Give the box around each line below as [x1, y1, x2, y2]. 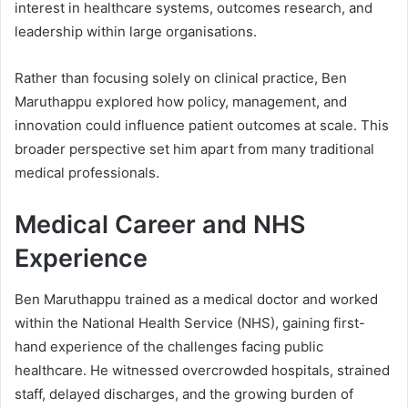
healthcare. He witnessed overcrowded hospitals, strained [15, 361, 390, 379]
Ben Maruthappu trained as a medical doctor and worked [15, 290, 378, 308]
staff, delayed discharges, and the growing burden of [15, 384, 353, 403]
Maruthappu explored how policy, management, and [15, 93, 347, 111]
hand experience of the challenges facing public [15, 337, 323, 355]
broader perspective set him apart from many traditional [15, 140, 374, 158]
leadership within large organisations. [15, 23, 257, 41]
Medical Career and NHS [15, 209, 306, 240]
